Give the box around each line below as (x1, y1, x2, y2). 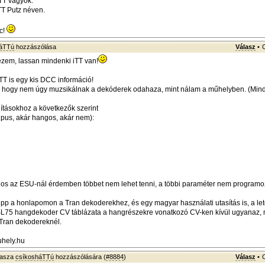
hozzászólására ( (54, 253, 106, 260)
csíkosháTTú (15, 253, 54, 260)
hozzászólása (14, 43, 56, 50)
